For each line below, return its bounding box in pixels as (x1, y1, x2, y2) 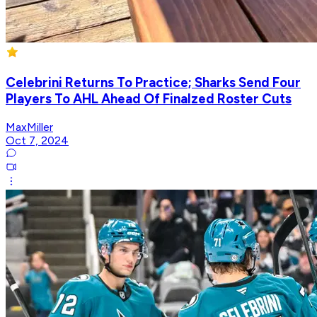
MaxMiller (6, 120, 53, 134)
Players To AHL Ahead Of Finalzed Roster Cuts (6, 91, 292, 108)
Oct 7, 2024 (6, 133, 69, 147)
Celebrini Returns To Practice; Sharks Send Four (6, 74, 301, 91)
